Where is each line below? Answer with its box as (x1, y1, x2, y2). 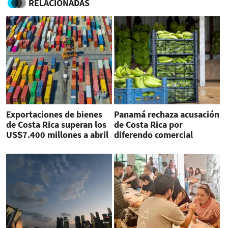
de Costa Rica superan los (6, 119, 106, 131)
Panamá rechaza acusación (113, 108, 219, 121)
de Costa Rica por (113, 119, 183, 131)
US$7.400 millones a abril (6, 129, 108, 141)
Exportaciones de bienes (6, 108, 102, 121)
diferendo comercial (113, 129, 193, 141)
